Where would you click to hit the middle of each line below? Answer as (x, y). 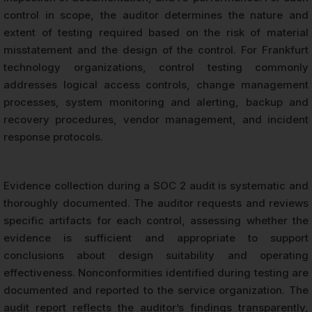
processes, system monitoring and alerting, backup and (156, 102)
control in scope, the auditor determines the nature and (156, 15)
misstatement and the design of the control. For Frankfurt (156, 49)
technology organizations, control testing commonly (156, 67)
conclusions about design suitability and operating (156, 255)
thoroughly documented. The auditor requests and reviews (156, 203)
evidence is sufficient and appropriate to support (156, 237)
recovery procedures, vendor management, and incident (156, 119)
